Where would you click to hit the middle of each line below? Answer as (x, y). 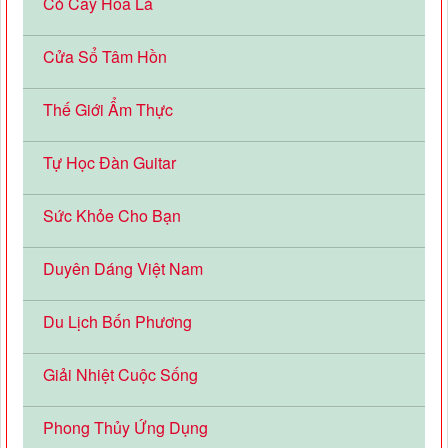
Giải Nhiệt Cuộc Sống (120, 374)
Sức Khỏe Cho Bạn (112, 215)
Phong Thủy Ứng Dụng (125, 427)
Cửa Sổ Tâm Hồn (105, 56)
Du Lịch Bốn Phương (117, 321)
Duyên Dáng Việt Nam (123, 268)
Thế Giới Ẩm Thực (108, 109)
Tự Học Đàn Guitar (109, 162)
